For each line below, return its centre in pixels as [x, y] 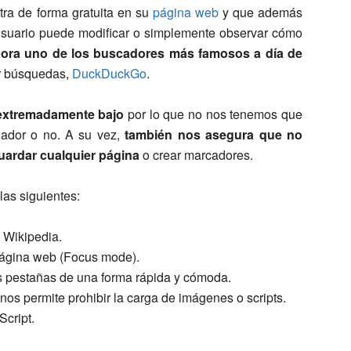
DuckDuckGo [109, 73]
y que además [261, 12]
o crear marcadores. [196, 154]
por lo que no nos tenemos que [213, 114]
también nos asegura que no [213, 134]
